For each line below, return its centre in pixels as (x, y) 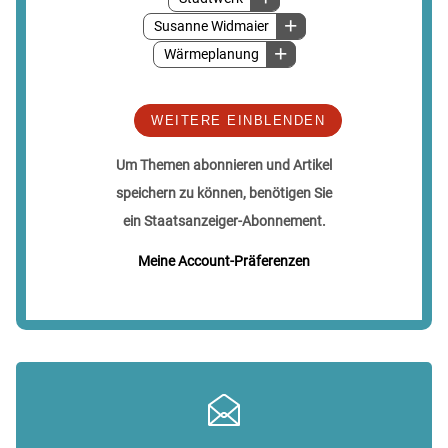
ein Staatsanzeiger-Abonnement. (224, 220)
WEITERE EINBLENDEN (238, 120)
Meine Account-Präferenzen (224, 260)
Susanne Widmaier (211, 26)
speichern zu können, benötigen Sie (224, 192)
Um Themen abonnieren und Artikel (224, 164)
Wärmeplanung (211, 54)
